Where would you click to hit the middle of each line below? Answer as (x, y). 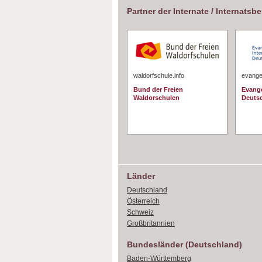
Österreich (143, 201)
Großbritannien (151, 223)
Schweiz (140, 212)
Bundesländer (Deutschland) (185, 244)
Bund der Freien (158, 89)
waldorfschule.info (159, 75)
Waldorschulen (156, 98)
